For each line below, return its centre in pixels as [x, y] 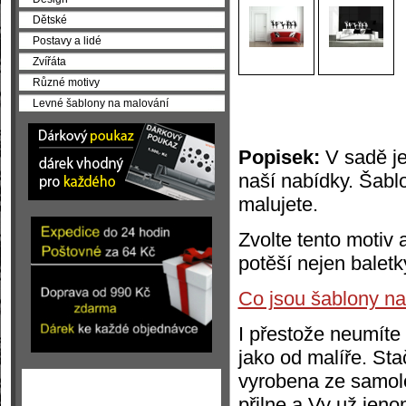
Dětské [49, 19]
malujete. [278, 204]
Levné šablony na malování [100, 103]
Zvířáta [49, 61]
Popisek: [281, 157]
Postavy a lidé [67, 40]
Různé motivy [66, 82]
